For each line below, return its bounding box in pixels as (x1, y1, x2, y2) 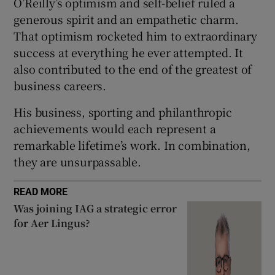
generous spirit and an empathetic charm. (14, 10, 239, 27)
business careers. (14, 77, 107, 93)
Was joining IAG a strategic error (14, 201, 177, 215)
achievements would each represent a (14, 120, 216, 136)
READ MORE (14, 186, 68, 196)
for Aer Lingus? (14, 215, 91, 230)
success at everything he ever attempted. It (14, 44, 243, 60)
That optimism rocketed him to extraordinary (14, 27, 257, 44)
